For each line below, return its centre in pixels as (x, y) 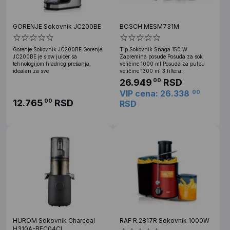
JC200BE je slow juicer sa (45, 56)
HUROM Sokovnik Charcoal (54, 220)
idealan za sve (31, 71)
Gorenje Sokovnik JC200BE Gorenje (57, 49)
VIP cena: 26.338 (155, 93)
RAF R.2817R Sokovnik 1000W (165, 220)
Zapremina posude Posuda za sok (161, 56)
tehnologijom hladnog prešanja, (52, 63)
